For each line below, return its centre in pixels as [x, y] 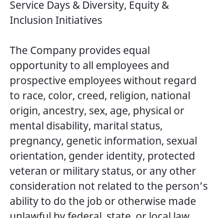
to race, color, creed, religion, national [100, 95]
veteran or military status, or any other [103, 171]
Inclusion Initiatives [56, 20]
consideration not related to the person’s [109, 186]
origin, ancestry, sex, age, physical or [97, 110]
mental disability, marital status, [86, 126]
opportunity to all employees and [90, 65]
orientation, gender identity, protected [102, 156]
